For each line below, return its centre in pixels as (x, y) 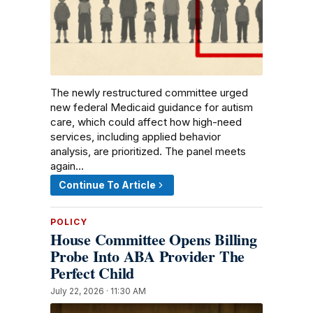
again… (67, 166)
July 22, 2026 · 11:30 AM (98, 291)
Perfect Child (93, 272)
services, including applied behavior (136, 136)
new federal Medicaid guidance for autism (152, 107)
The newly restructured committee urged (149, 92)
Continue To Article (107, 184)
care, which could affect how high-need (146, 122)
